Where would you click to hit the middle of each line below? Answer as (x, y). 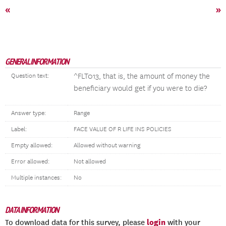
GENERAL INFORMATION (37, 62)
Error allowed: (30, 162)
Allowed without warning (107, 146)
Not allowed (90, 162)
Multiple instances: (36, 178)
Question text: (30, 76)
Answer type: (29, 113)
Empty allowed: (32, 146)
